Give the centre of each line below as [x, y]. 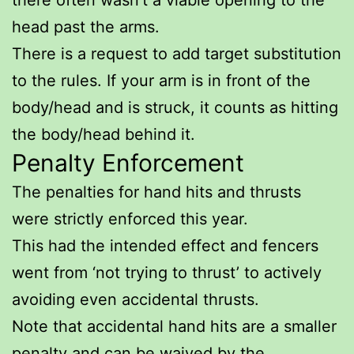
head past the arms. [86, 26]
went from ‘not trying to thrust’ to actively [167, 272]
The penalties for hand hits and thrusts [156, 192]
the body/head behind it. [104, 134]
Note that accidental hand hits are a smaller [174, 326]
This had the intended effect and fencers [165, 245]
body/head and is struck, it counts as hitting [175, 107]
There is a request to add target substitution [177, 53]
